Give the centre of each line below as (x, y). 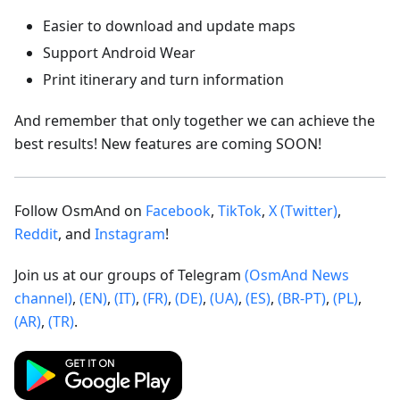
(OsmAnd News (297, 275)
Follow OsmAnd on (80, 210)
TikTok (240, 210)
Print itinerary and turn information (163, 79)
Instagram (130, 233)
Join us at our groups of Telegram (129, 275)
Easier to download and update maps (169, 25)
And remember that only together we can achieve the (195, 120)
